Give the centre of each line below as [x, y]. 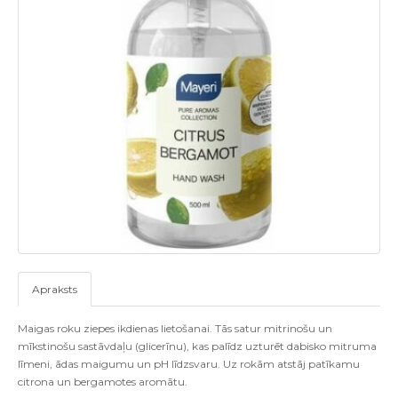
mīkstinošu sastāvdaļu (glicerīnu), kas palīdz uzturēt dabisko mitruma [197, 346]
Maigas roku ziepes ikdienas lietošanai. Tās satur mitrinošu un [175, 329]
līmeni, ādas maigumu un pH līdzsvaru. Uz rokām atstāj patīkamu [189, 364]
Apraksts [55, 290]
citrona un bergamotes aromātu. [103, 382]
